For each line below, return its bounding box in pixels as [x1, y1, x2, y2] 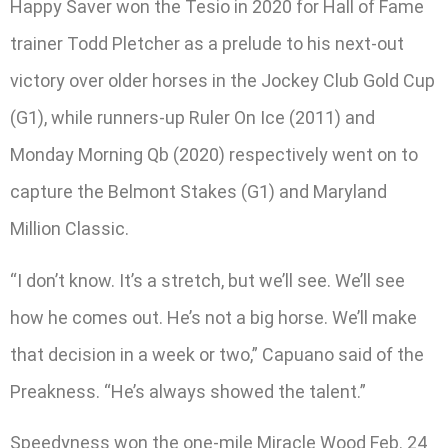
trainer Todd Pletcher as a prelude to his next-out [10, 33, 404, 55]
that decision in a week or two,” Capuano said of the [10, 343, 424, 365]
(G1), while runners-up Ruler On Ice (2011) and [10, 107, 375, 129]
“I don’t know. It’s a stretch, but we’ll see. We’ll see [10, 269, 405, 291]
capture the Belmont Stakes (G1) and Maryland [10, 181, 387, 203]
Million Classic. [10, 218, 129, 240]
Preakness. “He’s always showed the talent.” [10, 380, 366, 402]
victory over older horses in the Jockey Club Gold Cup [10, 70, 435, 92]
